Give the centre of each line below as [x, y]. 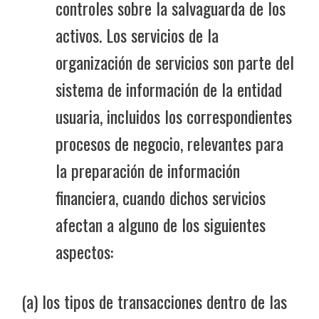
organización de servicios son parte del [175, 62]
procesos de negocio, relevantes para [169, 143]
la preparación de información [148, 170]
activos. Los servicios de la [137, 35]
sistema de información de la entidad [169, 89]
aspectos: [84, 251]
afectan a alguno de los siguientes [161, 224]
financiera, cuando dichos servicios [161, 197]
